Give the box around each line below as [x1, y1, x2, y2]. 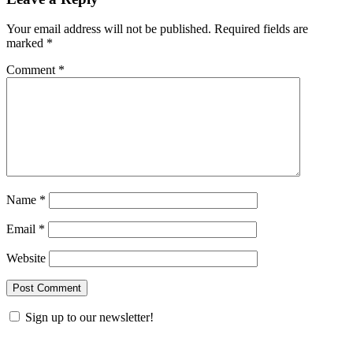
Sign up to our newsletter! [25, 310, 154, 325]
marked [6, 36, 46, 50]
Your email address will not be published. [6, 22, 211, 36]
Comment [6, 63, 58, 77]
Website [6, 251, 46, 266]
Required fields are [214, 22, 308, 36]
